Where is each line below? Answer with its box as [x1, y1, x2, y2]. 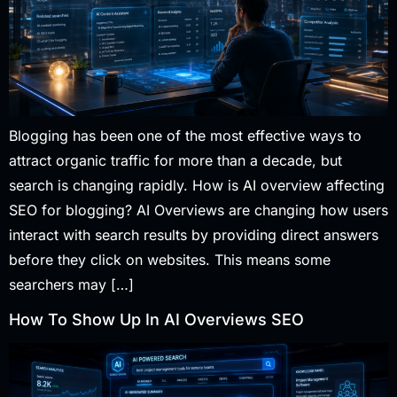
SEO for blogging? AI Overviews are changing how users [9, 201, 388, 220]
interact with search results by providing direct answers [9, 226, 378, 245]
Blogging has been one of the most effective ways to [9, 127, 362, 145]
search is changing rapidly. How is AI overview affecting [9, 176, 385, 195]
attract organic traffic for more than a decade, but [9, 152, 342, 170]
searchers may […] [9, 276, 134, 294]
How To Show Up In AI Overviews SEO [9, 309, 304, 329]
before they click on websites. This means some [9, 251, 331, 269]
